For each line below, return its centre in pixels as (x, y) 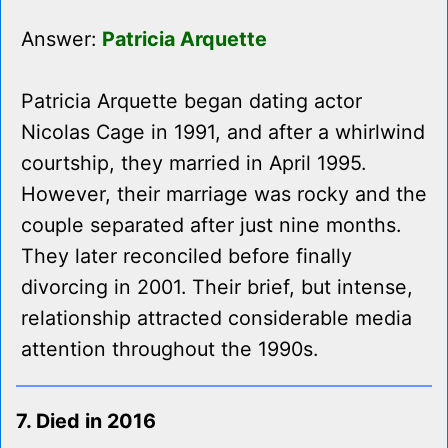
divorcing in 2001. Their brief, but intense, (217, 287)
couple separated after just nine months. (211, 225)
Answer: (61, 39)
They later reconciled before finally (186, 256)
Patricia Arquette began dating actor (191, 101)
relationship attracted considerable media (216, 318)
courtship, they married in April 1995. (193, 163)
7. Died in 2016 (86, 421)
